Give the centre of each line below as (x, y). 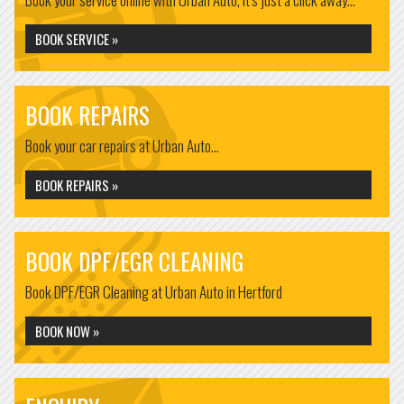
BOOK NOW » (67, 331)
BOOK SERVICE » (77, 39)
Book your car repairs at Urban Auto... (122, 146)
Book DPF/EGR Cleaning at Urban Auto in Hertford (154, 292)
